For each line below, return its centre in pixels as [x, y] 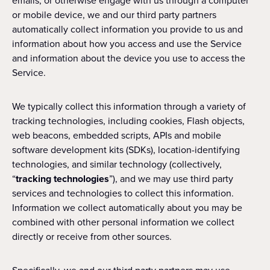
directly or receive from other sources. [92, 237]
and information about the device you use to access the [129, 58]
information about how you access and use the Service [127, 44]
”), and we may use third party [171, 179]
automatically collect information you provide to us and [127, 29]
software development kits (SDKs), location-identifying [126, 150]
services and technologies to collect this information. [123, 193]
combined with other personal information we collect [123, 222]
